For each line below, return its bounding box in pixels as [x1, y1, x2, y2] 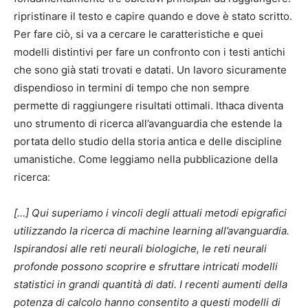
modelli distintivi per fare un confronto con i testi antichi [14, 45, 285, 59]
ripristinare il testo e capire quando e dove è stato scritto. [14, 10, 292, 23]
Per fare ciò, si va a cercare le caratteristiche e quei [14, 27, 263, 41]
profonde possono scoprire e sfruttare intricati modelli [14, 260, 278, 274]
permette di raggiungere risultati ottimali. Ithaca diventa [14, 99, 283, 113]
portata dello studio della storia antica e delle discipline [14, 135, 282, 148]
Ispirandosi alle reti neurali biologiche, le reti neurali [14, 242, 267, 256]
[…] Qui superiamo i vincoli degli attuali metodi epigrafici [14, 206, 287, 220]
